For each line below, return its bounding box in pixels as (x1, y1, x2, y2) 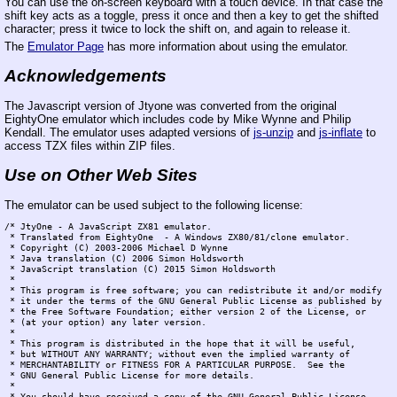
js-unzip (253, 126, 293, 140)
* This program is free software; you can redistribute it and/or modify (4, 284, 382, 296)
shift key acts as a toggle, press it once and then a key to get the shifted (4, 9, 378, 23)
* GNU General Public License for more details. (4, 370, 254, 381)
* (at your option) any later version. (4, 316, 206, 328)
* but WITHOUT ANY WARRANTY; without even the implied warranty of (4, 348, 350, 360)
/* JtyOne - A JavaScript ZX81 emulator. (4, 221, 212, 232)
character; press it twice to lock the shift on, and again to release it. (4, 22, 351, 36)
